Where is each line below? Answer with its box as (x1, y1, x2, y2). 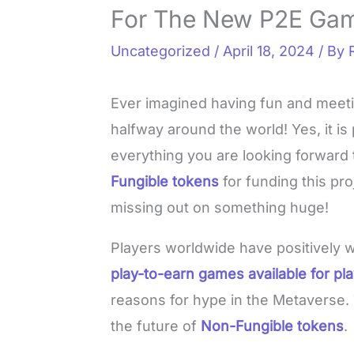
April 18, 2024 (223, 43, 319, 60)
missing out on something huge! (111, 199, 330, 217)
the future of (111, 318, 201, 335)
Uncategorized (111, 43, 211, 60)
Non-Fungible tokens (201, 318, 345, 335)
